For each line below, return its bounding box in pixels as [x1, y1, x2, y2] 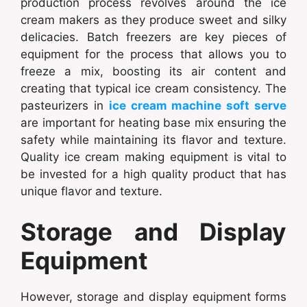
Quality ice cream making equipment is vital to [21, 149, 286, 164]
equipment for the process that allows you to [21, 47, 286, 61]
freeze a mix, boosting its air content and [21, 64, 286, 78]
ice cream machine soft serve [108, 98, 287, 112]
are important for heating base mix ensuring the [21, 115, 286, 130]
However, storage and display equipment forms [21, 290, 286, 304]
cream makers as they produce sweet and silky [21, 12, 286, 27]
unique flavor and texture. [21, 184, 162, 198]
